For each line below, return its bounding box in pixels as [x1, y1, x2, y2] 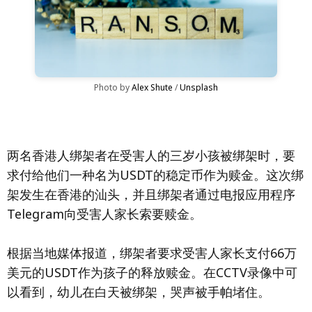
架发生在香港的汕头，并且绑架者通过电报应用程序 [7, 186, 295, 203]
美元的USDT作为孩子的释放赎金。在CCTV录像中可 [7, 264, 297, 281]
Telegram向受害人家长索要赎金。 [7, 205, 202, 222]
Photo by [94, 81, 132, 94]
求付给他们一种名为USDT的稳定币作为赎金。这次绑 [7, 166, 304, 183]
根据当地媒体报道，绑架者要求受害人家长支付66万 [7, 244, 297, 261]
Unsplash [180, 81, 218, 94]
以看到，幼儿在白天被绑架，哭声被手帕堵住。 [7, 283, 270, 300]
